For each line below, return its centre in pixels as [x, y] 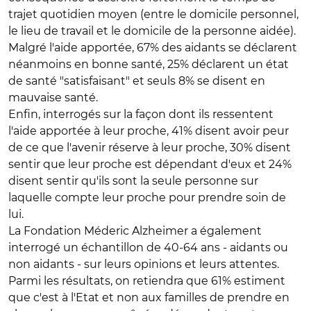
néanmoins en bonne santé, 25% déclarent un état [149, 64]
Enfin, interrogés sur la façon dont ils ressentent [141, 114]
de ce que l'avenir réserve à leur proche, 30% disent [150, 148]
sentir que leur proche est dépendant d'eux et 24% [150, 164]
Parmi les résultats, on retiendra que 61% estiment [147, 281]
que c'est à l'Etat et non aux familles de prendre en [149, 297]
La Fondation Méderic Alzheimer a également [135, 231]
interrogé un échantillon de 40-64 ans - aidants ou [148, 247]
